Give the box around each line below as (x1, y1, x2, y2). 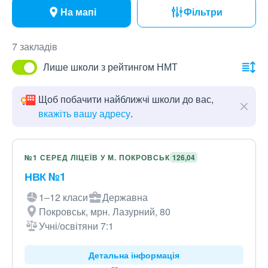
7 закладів (12, 39, 57, 53)
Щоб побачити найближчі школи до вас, (38, 92, 214, 106)
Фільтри (184, 5, 223, 19)
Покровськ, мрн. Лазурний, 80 (39, 205, 170, 218)
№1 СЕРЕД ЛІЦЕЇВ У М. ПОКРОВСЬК (25, 152, 170, 163)
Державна (102, 190, 148, 204)
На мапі (60, 5, 96, 19)
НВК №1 (25, 169, 65, 184)
